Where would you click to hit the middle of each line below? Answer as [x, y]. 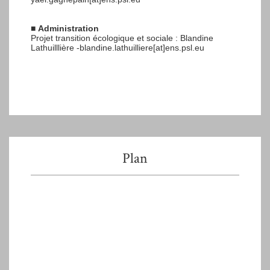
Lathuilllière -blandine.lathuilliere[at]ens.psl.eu [118, 47]
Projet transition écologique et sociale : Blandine [122, 38]
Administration [68, 28]
